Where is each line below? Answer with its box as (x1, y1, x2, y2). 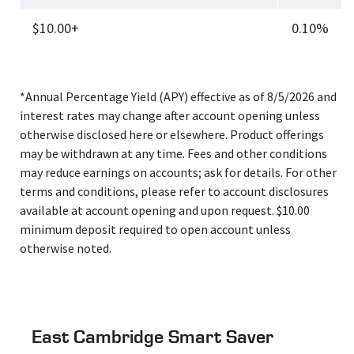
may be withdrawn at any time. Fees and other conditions (20, 145, 327, 161)
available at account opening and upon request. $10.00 (20, 202, 310, 218)
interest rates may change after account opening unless (20, 107, 320, 123)
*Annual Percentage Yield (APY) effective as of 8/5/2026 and (20, 88, 337, 104)
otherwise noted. (20, 240, 111, 256)
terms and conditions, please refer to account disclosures (20, 183, 329, 199)
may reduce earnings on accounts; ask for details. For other (20, 164, 337, 180)
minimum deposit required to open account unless (20, 221, 291, 237)
